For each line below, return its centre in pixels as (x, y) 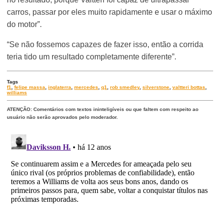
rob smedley (125, 87)
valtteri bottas (189, 87)
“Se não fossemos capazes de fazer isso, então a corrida (105, 45)
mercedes (86, 87)
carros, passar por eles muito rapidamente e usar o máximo (110, 12)
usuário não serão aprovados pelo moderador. (63, 117)
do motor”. (25, 25)
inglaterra (60, 87)
